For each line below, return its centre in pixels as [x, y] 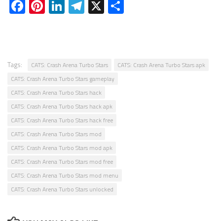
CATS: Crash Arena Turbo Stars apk [161, 65]
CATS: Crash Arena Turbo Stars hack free [62, 120]
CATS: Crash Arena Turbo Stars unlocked [62, 189]
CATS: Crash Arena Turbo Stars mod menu [65, 176]
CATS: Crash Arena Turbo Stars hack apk [62, 107]
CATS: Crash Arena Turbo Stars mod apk [62, 148]
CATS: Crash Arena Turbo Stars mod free [62, 162]
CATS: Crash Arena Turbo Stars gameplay [63, 79]
